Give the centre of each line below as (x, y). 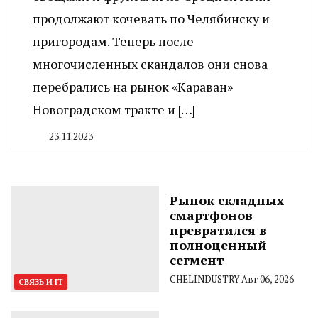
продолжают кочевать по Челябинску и (151, 18)
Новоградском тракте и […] (114, 109)
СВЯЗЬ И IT (41, 281)
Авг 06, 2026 (268, 279)
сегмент (197, 259)
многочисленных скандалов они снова (150, 64)
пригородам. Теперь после (113, 41)
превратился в (218, 230)
